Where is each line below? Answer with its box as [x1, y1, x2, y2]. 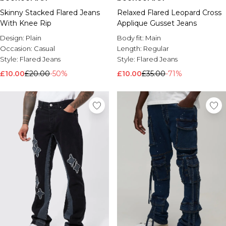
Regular [143, 44, 169, 52]
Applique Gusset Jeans [117, 19, 197, 28]
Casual [34, 44, 55, 52]
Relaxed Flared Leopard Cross [117, 8, 221, 17]
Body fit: [117, 34, 145, 42]
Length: [117, 44, 143, 52]
